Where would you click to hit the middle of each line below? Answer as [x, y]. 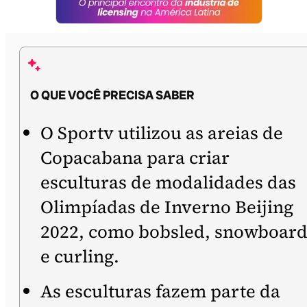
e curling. [80, 256]
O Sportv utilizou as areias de [162, 133]
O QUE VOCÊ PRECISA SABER [112, 95]
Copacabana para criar [135, 158]
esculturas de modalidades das [168, 182]
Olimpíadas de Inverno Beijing [167, 207]
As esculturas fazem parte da [160, 291]
